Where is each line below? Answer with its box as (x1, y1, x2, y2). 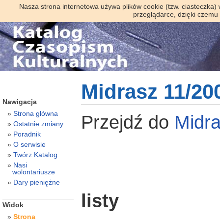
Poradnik (13, 130, 41, 138)
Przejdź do (81, 111, 174, 133)
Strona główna (13, 109, 58, 117)
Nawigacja (2, 97, 37, 106)
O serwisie (13, 140, 46, 148)
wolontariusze (12, 167, 55, 176)
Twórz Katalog (13, 150, 57, 159)
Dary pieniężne (13, 178, 60, 186)
